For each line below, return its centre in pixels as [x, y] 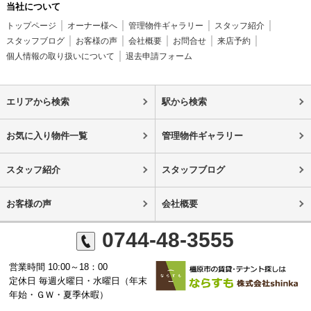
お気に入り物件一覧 [47, 135]
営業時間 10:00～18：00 [59, 267]
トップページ [31, 25]
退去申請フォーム [159, 56]
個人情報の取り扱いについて [60, 56]
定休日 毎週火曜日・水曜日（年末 [78, 280]
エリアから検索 [37, 101]
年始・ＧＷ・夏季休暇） [59, 294]
